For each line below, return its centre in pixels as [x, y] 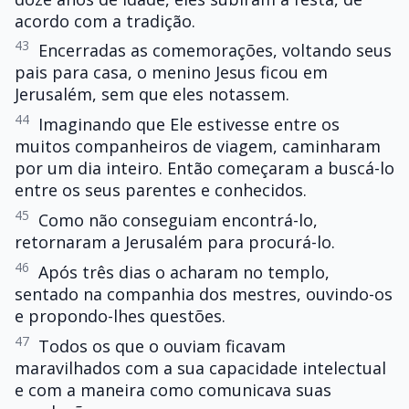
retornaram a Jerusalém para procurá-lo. [175, 242]
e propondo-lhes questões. [120, 315]
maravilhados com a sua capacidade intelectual [200, 367]
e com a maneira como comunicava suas [173, 389]
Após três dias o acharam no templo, [184, 272]
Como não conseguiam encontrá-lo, [178, 220]
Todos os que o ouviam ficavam [162, 346]
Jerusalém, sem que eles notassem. [152, 94]
